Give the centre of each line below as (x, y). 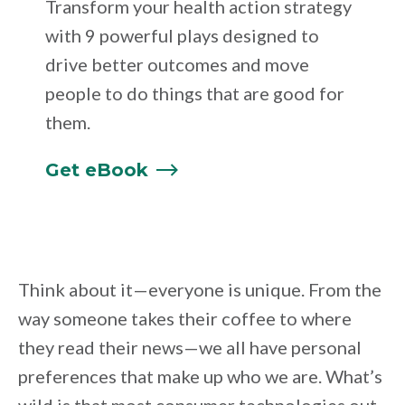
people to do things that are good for (195, 94)
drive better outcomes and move (177, 65)
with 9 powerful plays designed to (182, 36)
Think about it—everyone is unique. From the (200, 290)
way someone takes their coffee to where (185, 319)
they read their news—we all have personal (190, 348)
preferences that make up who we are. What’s (200, 377)
